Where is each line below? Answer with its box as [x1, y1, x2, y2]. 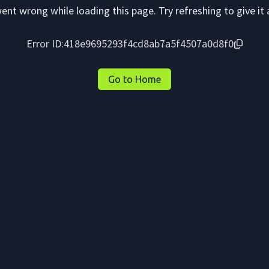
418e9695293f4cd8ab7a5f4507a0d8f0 [63, 37, 234, 50]
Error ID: [26, 37, 64, 50]
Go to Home [108, 74, 161, 85]
